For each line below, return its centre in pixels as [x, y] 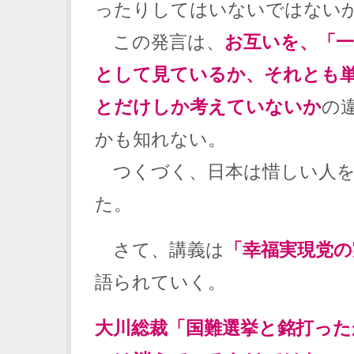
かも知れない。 [160, 139]
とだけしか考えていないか [208, 106]
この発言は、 [160, 41]
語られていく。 [160, 282]
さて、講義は [160, 250]
